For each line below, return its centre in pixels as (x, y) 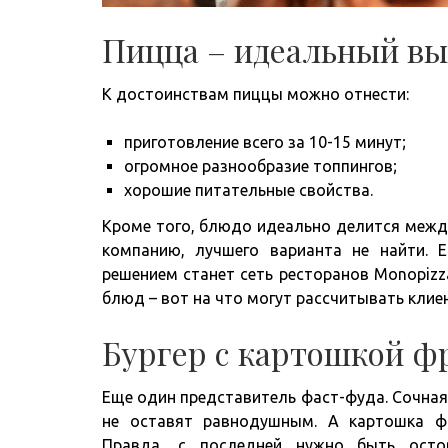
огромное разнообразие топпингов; (260, 165)
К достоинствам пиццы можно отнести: (255, 93)
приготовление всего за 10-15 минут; (265, 141)
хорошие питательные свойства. (248, 189)
